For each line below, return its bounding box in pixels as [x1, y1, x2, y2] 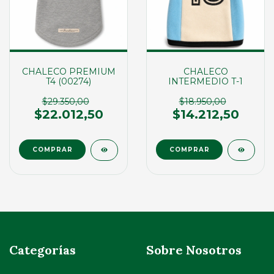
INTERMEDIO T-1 [168, 75, 243, 87]
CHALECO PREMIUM [21, 65, 116, 77]
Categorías [9, 242, 76, 257]
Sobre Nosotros [146, 242, 242, 257]
